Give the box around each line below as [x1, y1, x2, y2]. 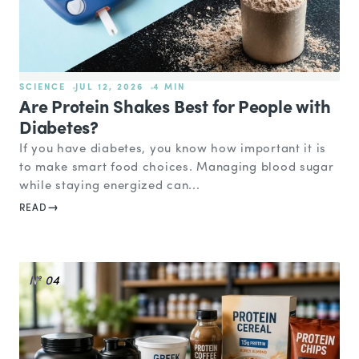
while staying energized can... [19, 180, 200, 193]
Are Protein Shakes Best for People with [19, 99, 331, 119]
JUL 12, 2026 [75, 83, 143, 93]
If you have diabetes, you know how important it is [19, 143, 327, 156]
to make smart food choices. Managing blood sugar [19, 162, 334, 175]
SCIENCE [19, 83, 66, 93]
